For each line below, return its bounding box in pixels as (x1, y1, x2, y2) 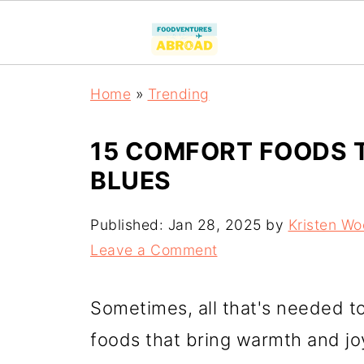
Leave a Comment (90, 241, 218, 258)
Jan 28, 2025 (167, 216, 262, 233)
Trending (147, 85, 210, 102)
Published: (90, 216, 168, 233)
